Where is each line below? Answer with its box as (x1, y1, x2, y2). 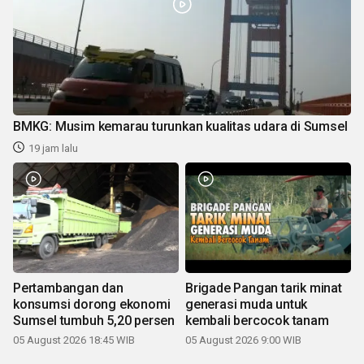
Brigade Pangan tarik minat (185, 279, 342, 296)
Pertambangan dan (13, 279, 123, 296)
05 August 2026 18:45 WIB (13, 333, 135, 346)
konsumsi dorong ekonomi (13, 296, 171, 312)
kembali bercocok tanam (185, 312, 329, 328)
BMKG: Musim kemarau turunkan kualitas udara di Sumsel (13, 118, 348, 134)
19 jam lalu (28, 141, 78, 154)
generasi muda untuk (185, 296, 308, 312)
